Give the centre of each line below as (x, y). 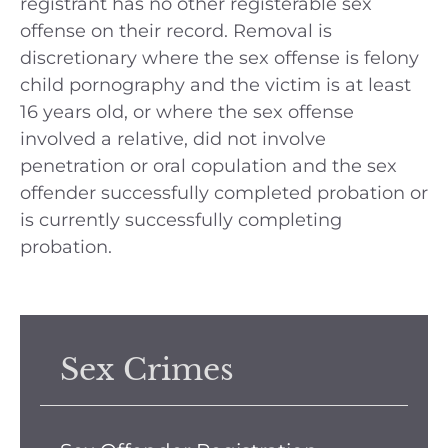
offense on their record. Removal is (176, 31)
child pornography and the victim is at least (215, 85)
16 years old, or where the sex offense (187, 112)
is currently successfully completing (181, 220)
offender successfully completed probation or (224, 193)
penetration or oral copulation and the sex (208, 166)
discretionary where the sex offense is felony (219, 58)
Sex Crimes (147, 370)
